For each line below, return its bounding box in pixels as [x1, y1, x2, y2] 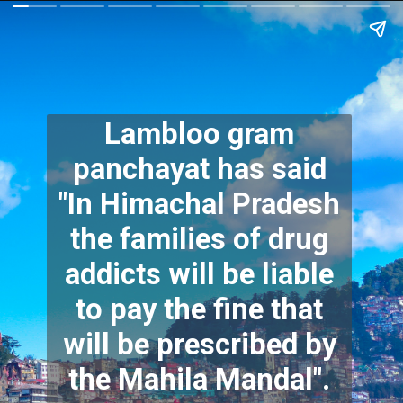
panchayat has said [72, 152, 327, 187]
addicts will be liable [65, 257, 335, 292]
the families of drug [70, 222, 329, 257]
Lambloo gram [104, 117, 295, 152]
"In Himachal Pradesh [58, 187, 341, 222]
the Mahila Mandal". [68, 363, 331, 398]
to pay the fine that [76, 292, 324, 327]
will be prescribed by [62, 327, 336, 363]
